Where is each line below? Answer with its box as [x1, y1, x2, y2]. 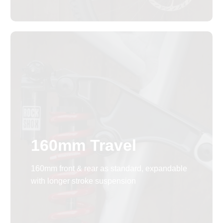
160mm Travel [30, 136, 136, 155]
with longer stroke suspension [30, 177, 136, 186]
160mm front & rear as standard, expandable [30, 164, 187, 173]
